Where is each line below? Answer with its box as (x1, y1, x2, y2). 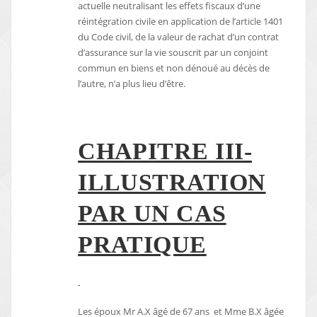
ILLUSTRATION (78, 169, 266, 196)
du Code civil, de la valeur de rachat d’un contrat (78, 30, 279, 44)
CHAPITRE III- (78, 138, 252, 165)
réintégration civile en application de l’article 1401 (78, 15, 284, 28)
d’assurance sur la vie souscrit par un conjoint (78, 46, 269, 59)
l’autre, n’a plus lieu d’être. (78, 77, 186, 91)
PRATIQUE (78, 231, 207, 258)
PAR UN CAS (78, 200, 226, 227)
